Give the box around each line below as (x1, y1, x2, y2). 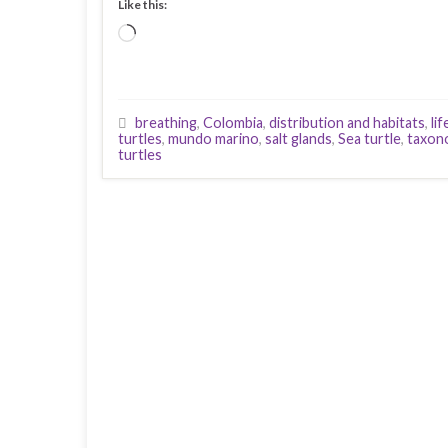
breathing (135, 114, 197, 131)
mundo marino (168, 130, 259, 147)
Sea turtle (338, 130, 401, 147)
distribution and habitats (269, 114, 425, 131)
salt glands (265, 130, 332, 147)
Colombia (203, 114, 263, 131)
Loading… (135, 25, 202, 44)
